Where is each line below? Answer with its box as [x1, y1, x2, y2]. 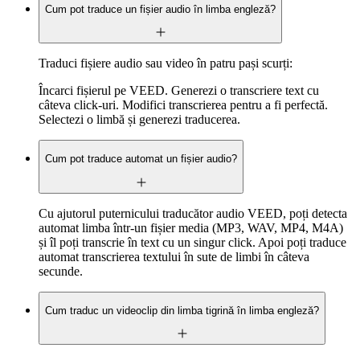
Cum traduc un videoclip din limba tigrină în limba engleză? [45, 304, 319, 317]
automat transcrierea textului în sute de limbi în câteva [39, 249, 309, 264]
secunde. [39, 264, 83, 278]
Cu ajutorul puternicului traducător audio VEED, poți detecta [39, 206, 347, 220]
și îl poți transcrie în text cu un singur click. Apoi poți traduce [39, 235, 346, 249]
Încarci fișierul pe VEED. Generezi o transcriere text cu [39, 83, 319, 97]
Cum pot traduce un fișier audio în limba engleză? [45, 2, 276, 15]
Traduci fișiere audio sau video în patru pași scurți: [39, 55, 292, 70]
